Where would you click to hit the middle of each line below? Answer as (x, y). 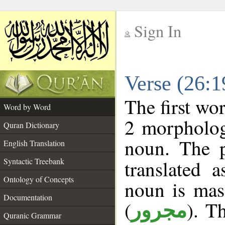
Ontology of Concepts (39, 179)
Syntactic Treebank (34, 161)
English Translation (34, 143)
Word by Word (27, 107)
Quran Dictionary (31, 125)
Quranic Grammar (32, 215)
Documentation (28, 197)
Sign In (158, 31)
